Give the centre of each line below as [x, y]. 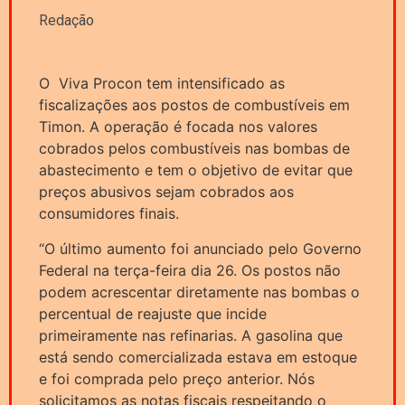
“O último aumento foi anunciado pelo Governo [200, 248]
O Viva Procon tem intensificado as [162, 84]
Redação [66, 21]
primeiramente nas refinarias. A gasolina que [191, 335]
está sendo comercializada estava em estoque [198, 357]
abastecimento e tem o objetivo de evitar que [196, 170]
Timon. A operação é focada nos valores [178, 127]
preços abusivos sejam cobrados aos [166, 192]
